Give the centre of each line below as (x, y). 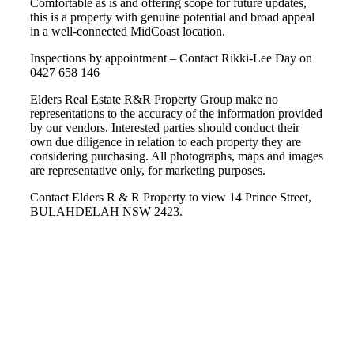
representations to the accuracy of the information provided (176, 113)
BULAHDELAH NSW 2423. (106, 211)
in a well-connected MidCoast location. (128, 31)
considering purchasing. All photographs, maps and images (177, 156)
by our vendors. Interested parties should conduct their (165, 128)
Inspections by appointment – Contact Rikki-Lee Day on (171, 58)
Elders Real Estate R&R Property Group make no (154, 99)
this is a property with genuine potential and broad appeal (172, 17)
